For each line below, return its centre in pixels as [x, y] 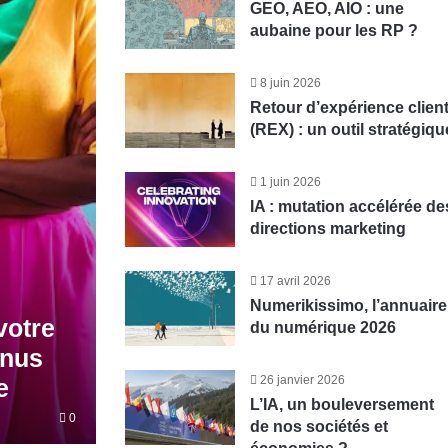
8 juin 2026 [290, 83]
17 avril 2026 [295, 281]
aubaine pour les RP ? [333, 30]
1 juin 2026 [290, 182]
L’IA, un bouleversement [341, 404]
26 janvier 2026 [302, 380]
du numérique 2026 [322, 327]
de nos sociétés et [318, 426]
